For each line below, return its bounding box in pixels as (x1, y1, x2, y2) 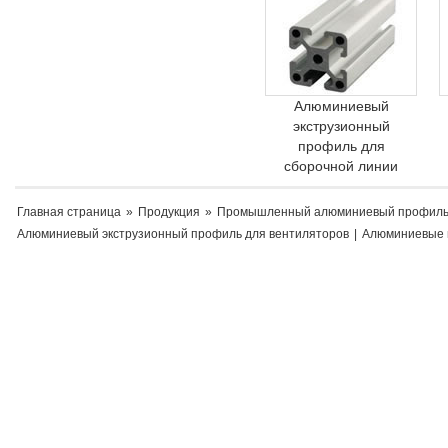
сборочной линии (284, 158, 398, 174)
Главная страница (17, 205, 121, 219)
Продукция (138, 205, 200, 219)
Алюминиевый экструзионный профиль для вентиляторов (17, 227, 349, 241)
